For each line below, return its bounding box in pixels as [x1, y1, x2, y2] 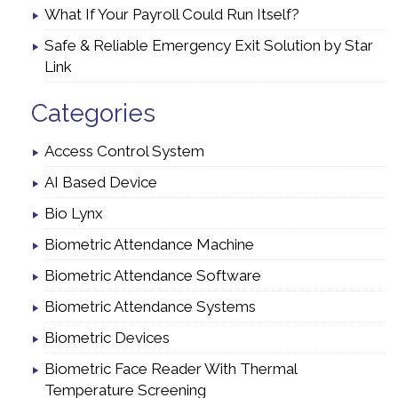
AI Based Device [44, 173, 157, 192]
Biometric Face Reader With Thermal [44, 360, 297, 378]
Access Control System [44, 142, 204, 161]
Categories [31, 99, 155, 129]
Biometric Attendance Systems [44, 298, 256, 316]
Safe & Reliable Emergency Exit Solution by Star [44, 36, 373, 55]
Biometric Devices [44, 329, 170, 347]
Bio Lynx [44, 204, 103, 223]
